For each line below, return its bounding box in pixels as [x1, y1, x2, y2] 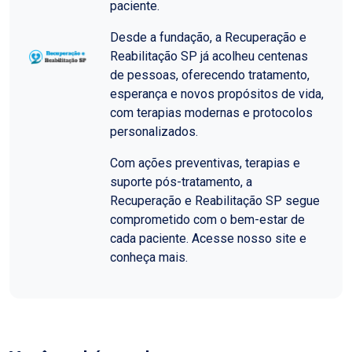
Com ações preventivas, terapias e [110, 156, 300, 170]
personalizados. [110, 124, 198, 139]
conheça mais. [110, 250, 188, 265]
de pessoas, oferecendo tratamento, [110, 68, 310, 82]
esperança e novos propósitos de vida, [110, 86, 324, 101]
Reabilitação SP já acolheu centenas [110, 49, 308, 64]
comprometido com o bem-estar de [110, 212, 305, 227]
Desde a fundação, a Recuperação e [110, 30, 306, 45]
